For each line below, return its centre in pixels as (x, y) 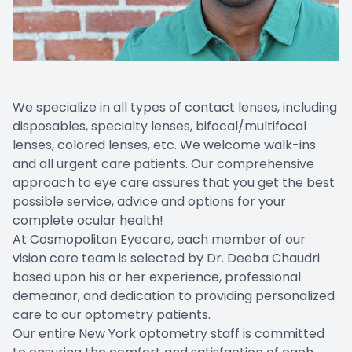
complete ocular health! (88, 221)
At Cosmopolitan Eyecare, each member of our (159, 240)
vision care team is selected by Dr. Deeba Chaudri (166, 258)
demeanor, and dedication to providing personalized (174, 296)
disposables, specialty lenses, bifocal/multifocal (159, 126)
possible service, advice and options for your (149, 202)
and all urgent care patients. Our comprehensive (163, 164)
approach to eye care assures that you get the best (174, 183)
